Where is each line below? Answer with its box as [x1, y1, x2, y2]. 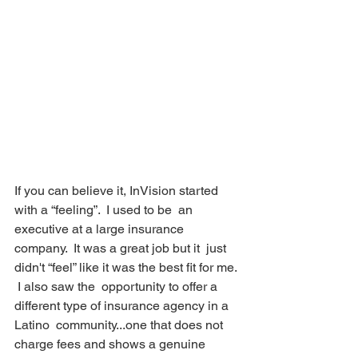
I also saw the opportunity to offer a [14, 279, 221, 294]
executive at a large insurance [14, 221, 187, 237]
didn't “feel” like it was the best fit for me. [14, 260, 240, 275]
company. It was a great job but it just [14, 241, 229, 256]
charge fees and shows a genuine [14, 336, 209, 352]
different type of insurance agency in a [14, 298, 232, 313]
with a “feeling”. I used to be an [14, 202, 196, 217]
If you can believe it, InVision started [14, 183, 221, 198]
